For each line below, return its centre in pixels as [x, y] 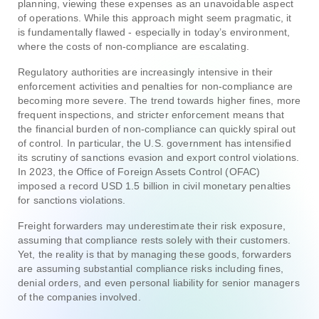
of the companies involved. [79, 297]
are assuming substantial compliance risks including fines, [151, 268]
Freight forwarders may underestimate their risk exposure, [152, 225]
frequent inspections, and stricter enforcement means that [151, 114]
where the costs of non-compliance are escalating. [134, 46]
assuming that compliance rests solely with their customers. [155, 240]
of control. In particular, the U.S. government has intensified [155, 143]
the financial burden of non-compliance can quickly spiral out [157, 129]
